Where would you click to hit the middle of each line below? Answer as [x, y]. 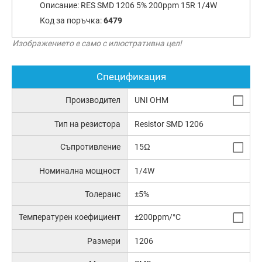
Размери [104, 241]
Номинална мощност [80, 171]
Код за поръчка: [71, 21]
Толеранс [103, 194]
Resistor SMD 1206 [169, 124]
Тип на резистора [88, 124]
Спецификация [131, 77]
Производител [93, 100]
